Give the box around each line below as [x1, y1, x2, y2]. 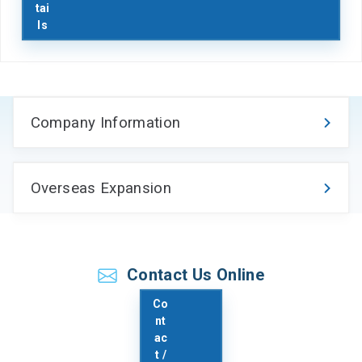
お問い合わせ [12, 250, 82, 263]
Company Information [30, 113, 181, 132]
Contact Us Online [127, 265, 264, 285]
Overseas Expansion [30, 179, 171, 197]
